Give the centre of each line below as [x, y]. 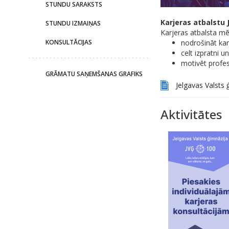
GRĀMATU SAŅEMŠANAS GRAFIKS [94, 74]
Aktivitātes [191, 114]
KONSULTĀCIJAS [68, 42]
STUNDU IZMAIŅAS [73, 23]
